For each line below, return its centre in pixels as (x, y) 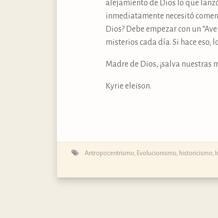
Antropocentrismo (109, 153)
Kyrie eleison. (128, 86)
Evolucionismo (156, 153)
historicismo (196, 153)
